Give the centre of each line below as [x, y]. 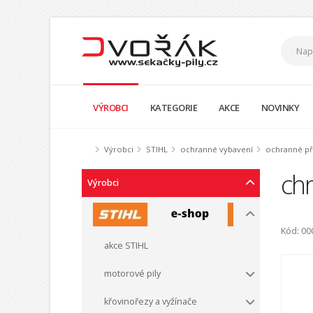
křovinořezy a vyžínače [151, 301]
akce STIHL [126, 246]
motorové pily [132, 274]
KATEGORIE [174, 107]
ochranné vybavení [217, 149]
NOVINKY [280, 107]
